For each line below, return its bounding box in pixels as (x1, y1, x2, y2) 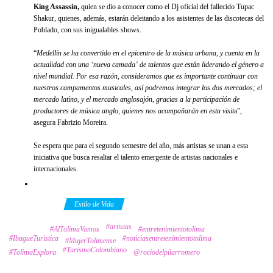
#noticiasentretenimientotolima (122, 233, 211, 243)
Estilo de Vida (74, 199, 114, 208)
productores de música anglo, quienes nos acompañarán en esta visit (34, 106, 234, 115)
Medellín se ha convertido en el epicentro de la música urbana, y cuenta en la (37, 48, 260, 57)
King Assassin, (34, 2, 79, 11)
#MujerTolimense (65, 236, 116, 245)
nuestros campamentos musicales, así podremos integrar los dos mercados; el (34, 83, 262, 92)
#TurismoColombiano (63, 245, 127, 254)
